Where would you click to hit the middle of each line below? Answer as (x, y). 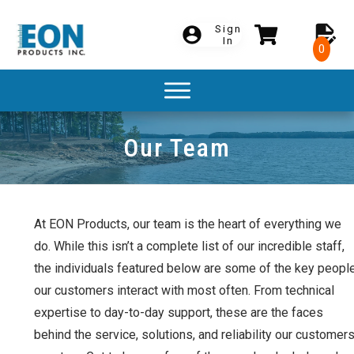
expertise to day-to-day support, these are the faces (179, 312)
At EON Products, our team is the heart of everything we (188, 224)
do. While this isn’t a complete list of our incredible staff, (189, 246)
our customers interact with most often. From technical (184, 290)
